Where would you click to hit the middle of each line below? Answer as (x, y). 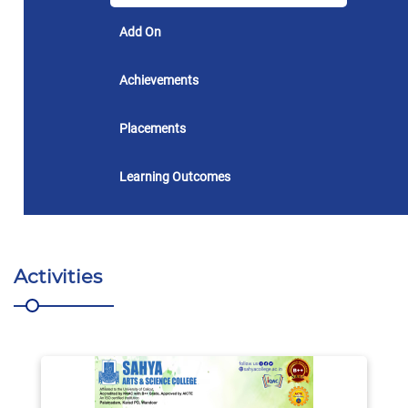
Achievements (159, 80)
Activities (58, 276)
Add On (141, 31)
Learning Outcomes (175, 176)
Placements (153, 128)
